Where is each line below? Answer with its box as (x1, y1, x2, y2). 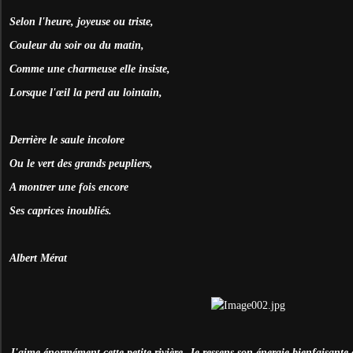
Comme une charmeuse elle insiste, (9, 62, 170, 75)
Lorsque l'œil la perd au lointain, (9, 86, 162, 98)
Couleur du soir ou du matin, (9, 39, 144, 51)
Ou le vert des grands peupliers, (9, 157, 153, 169)
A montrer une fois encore (9, 180, 128, 193)
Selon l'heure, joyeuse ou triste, (9, 15, 154, 28)
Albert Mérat (9, 251, 67, 264)
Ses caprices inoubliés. (9, 204, 112, 217)
